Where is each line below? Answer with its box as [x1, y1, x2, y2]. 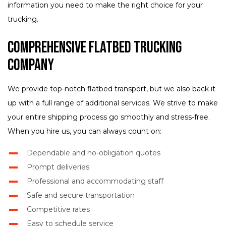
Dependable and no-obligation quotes [26, 148, 160, 158]
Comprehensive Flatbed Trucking [8, 38, 182, 58]
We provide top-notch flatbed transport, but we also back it [8, 84, 215, 94]
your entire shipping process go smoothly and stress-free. [8, 112, 210, 122]
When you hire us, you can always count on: [8, 127, 161, 136]
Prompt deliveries [26, 162, 89, 172]
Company [8, 55, 54, 76]
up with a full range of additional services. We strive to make [8, 98, 218, 108]
